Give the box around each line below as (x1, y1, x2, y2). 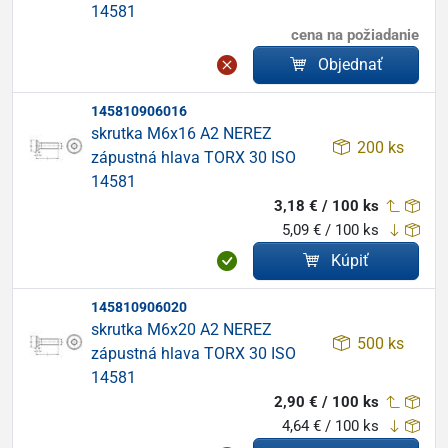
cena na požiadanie (291, 26, 419, 44)
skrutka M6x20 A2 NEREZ (91, 320, 272, 339)
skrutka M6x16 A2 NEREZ (91, 124, 272, 143)
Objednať (317, 55, 383, 74)
